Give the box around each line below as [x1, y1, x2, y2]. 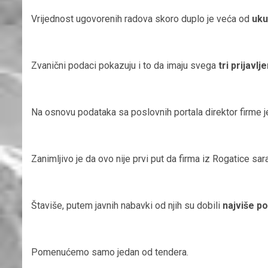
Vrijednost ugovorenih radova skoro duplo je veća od [31, 13, 252, 25]
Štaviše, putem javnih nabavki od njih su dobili [31, 200, 223, 212]
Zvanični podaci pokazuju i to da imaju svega [31, 60, 218, 72]
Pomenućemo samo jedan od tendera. [31, 246, 188, 258]
